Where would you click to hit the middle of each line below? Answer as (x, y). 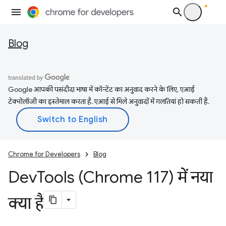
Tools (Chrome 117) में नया (125, 177)
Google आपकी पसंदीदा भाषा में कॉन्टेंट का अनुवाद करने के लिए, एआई (101, 89)
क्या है (26, 203)
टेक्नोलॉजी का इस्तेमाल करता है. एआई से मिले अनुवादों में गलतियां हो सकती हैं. (109, 101)
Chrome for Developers (44, 154)
